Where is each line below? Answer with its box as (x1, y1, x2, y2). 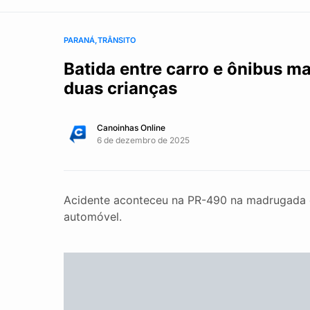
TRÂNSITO (98, 35, 136, 45)
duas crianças (64, 78, 177, 98)
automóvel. (64, 210, 122, 224)
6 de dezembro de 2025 (97, 135, 190, 145)
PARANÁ (64, 35, 95, 45)
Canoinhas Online (97, 122, 165, 133)
